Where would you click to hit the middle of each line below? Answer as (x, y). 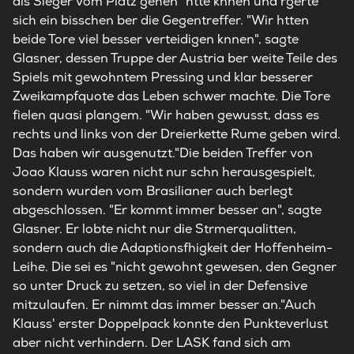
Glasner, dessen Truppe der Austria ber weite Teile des (175, 58)
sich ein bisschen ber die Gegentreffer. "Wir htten (161, 20)
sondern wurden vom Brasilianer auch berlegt (153, 191)
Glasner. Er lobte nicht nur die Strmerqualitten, (154, 229)
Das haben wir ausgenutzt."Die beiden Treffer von (163, 153)
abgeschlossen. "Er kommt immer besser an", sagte (167, 210)
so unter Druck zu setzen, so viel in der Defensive (160, 286)
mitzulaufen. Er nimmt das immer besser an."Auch (164, 305)
